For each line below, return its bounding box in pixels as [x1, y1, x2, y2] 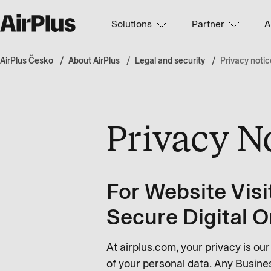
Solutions [111, 18, 152, 30]
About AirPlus [68, 55, 120, 67]
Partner [192, 18, 225, 30]
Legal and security [135, 55, 205, 67]
